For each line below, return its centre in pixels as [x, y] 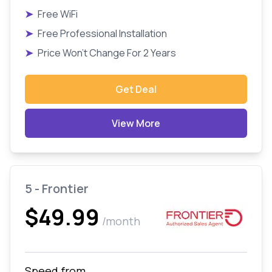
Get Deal [136, 89]
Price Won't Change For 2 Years [107, 53]
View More [136, 123]
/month [121, 221]
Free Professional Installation [102, 33]
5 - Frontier [57, 189]
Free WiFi [58, 14]
